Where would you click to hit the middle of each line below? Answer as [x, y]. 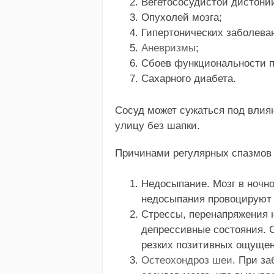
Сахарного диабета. [188, 79]
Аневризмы [168, 48]
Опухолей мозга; [181, 18]
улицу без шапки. [157, 125]
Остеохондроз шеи [187, 261]
